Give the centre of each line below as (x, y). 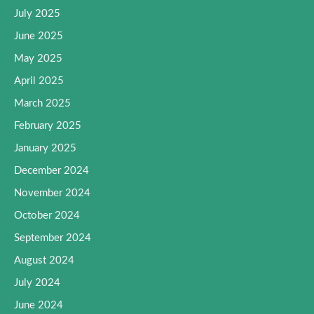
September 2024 (53, 238)
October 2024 (47, 215)
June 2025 (39, 36)
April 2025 (39, 81)
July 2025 (37, 13)
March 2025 (42, 103)
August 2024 (44, 260)
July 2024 (37, 282)
